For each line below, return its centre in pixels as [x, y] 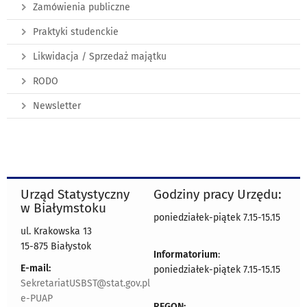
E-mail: [36, 269]
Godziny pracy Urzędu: [218, 195]
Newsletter [57, 106]
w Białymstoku [63, 208]
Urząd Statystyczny [75, 195]
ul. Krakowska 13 [56, 232]
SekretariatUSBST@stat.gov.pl [85, 284]
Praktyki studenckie [76, 32]
